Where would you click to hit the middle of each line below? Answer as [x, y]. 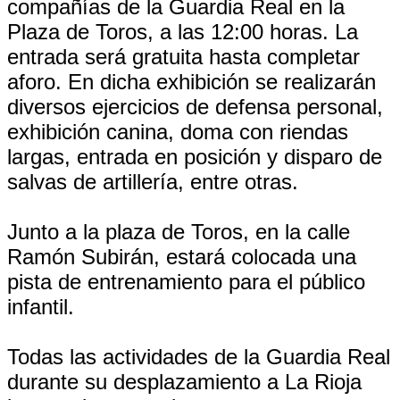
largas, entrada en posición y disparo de [195, 157]
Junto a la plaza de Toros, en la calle [179, 232]
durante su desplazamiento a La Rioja [184, 382]
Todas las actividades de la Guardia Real [199, 357]
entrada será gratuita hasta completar [183, 57]
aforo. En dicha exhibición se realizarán [192, 82]
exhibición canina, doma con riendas [178, 132]
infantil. [41, 307]
